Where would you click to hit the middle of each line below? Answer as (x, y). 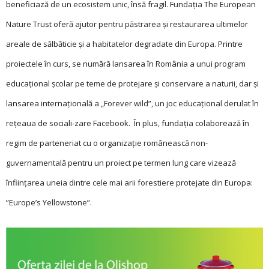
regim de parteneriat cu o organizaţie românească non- (107, 143)
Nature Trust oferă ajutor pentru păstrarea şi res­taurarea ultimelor (127, 24)
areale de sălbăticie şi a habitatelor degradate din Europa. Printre (124, 44)
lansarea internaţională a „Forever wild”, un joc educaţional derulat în (132, 103)
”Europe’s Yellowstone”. (50, 202)
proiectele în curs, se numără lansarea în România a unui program (126, 63)
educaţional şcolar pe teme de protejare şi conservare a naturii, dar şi (132, 83)
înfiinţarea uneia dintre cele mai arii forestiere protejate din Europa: (129, 182)
